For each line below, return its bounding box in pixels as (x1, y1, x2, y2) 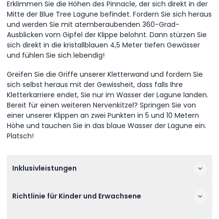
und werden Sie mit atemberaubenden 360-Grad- (7, 20, 179, 29)
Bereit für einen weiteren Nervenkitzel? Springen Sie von (7, 100, 196, 110)
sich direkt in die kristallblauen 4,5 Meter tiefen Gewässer (7, 40, 200, 50)
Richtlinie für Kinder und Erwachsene (12, 191, 141, 201)
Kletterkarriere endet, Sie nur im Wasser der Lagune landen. (7, 89, 208, 100)
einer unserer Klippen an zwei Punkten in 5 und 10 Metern (7, 110, 199, 120)
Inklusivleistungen (12, 163, 77, 173)
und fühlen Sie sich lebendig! (7, 50, 105, 60)
